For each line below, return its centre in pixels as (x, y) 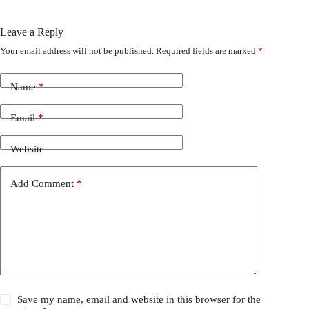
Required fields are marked (207, 51)
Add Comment (42, 183)
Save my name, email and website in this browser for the (139, 300)
